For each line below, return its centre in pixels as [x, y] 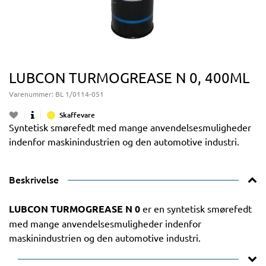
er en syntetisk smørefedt [196, 208]
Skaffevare [77, 115]
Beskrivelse [34, 179]
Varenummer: [32, 94]
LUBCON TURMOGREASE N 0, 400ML [129, 77]
